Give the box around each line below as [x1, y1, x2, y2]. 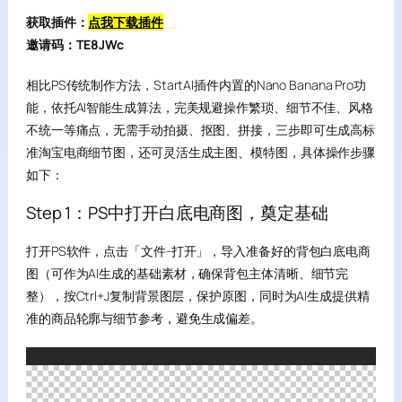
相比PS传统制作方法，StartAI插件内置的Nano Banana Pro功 [25, 76, 367, 93]
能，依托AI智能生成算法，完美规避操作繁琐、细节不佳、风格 [25, 99, 374, 116]
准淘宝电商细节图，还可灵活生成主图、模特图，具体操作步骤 [25, 144, 376, 161]
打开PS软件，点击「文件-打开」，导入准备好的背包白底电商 [25, 242, 371, 259]
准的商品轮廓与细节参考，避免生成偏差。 [25, 310, 264, 327]
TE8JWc [75, 36, 124, 53]
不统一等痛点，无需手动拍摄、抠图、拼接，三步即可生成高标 [25, 121, 376, 138]
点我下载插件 [88, 13, 163, 31]
